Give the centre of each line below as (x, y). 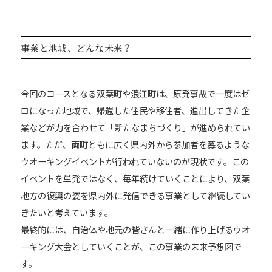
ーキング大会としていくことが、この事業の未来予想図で (131, 246)
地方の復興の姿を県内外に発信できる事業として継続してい (136, 195)
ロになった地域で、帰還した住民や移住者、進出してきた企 (135, 110)
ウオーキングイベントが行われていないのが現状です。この (135, 161)
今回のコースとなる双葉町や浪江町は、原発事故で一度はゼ (135, 93)
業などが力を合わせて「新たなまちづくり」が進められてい (136, 127)
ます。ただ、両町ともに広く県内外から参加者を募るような (135, 144)
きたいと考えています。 (67, 212)
